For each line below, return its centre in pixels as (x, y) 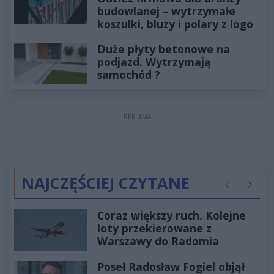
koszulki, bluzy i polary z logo (175, 24)
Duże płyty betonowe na (164, 49)
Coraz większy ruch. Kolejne (172, 216)
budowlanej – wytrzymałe (166, 11)
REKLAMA (137, 117)
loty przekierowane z (154, 228)
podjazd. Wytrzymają (154, 61)
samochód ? (129, 74)
